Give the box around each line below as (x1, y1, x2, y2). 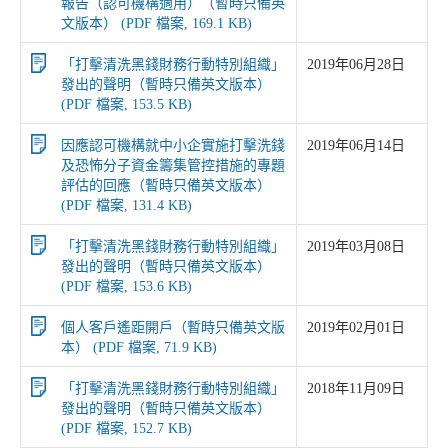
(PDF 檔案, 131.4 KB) (61, 198, 192, 213)
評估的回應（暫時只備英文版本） (61, 178, 271, 193)
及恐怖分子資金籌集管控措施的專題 (61, 158, 285, 173)
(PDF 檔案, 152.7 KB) (61, 421, 192, 436)
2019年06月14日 (307, 138, 405, 153)
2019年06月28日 (307, 57, 405, 72)
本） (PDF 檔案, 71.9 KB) (61, 340, 217, 355)
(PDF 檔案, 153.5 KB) (61, 97, 192, 112)
